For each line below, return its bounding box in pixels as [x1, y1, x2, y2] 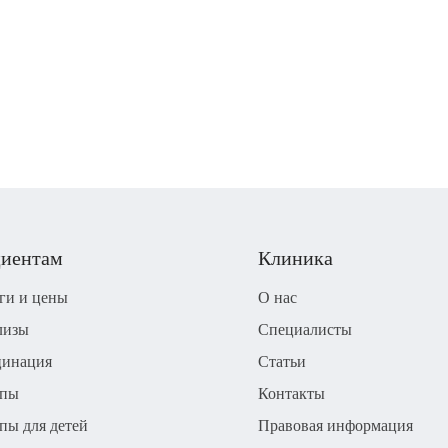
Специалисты [257, 321, 352, 338]
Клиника [257, 247, 333, 269]
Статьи [257, 353, 306, 370]
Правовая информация [257, 417, 413, 434]
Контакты [257, 385, 325, 402]
